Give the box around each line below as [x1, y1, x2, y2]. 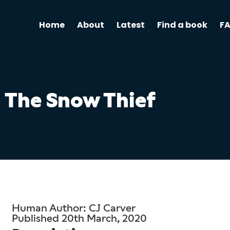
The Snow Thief [5, 89, 156, 111]
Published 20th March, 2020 [11, 213, 147, 224]
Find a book [157, 19, 207, 31]
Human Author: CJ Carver [11, 202, 136, 214]
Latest [116, 19, 145, 31]
